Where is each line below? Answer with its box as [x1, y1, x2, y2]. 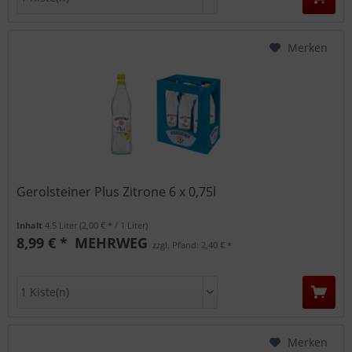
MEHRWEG [71, 233, 148, 253]
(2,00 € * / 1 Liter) [79, 219, 148, 232]
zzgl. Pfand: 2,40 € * [150, 239, 233, 251]
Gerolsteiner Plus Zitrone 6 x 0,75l [16, 183, 217, 201]
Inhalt [16, 219, 46, 232]
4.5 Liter [45, 219, 80, 232]
